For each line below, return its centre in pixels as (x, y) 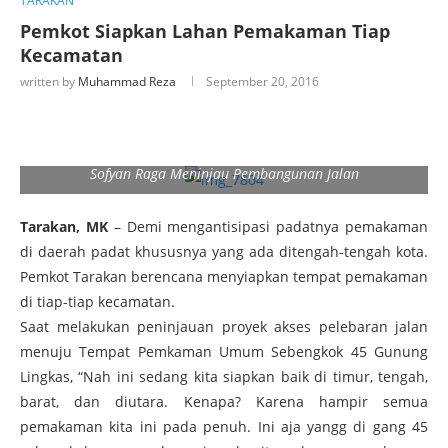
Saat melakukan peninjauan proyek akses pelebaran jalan (224, 326)
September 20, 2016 (262, 81)
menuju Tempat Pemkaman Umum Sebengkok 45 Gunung (224, 351)
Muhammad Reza (127, 81)
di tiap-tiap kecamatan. (97, 301)
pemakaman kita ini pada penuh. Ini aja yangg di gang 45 (224, 426)
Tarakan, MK (64, 226)
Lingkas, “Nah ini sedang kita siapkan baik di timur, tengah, (224, 376)
